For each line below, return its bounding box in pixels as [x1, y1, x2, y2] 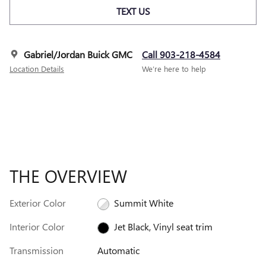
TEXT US [116, 5, 150, 17]
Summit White [113, 197, 173, 210]
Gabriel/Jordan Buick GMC [24, 48, 132, 61]
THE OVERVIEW [9, 164, 127, 188]
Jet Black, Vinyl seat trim [113, 220, 213, 233]
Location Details [9, 64, 64, 74]
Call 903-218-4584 [142, 48, 220, 61]
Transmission [9, 244, 64, 257]
